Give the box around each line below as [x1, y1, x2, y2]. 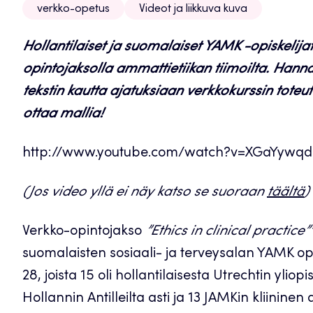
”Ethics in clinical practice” [145, 225, 309, 239]
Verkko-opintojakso [22, 225, 145, 239]
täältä [267, 186, 304, 200]
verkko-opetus [37, 3, 110, 15]
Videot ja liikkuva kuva [139, 3, 247, 15]
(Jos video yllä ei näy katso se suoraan [22, 186, 267, 200]
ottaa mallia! [22, 108, 103, 122]
